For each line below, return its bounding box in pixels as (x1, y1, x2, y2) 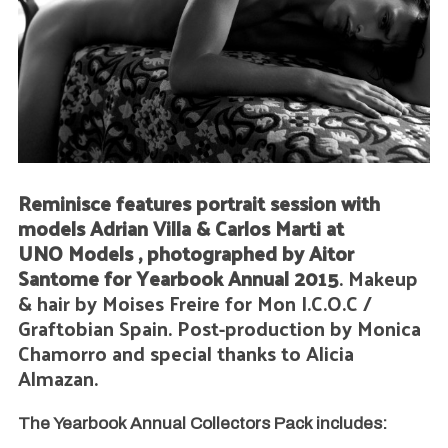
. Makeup (338, 260, 418, 297)
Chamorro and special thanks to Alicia (17, 335, 354, 372)
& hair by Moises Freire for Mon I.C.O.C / (17, 285, 372, 322)
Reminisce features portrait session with (17, 185, 380, 222)
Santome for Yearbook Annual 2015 (17, 260, 339, 297)
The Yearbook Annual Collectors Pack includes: (17, 414, 387, 434)
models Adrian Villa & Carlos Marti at (17, 210, 344, 247)
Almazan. (17, 360, 98, 397)
